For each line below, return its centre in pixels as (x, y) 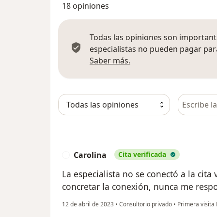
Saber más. (110, 60)
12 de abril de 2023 (88, 204)
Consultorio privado (146, 204)
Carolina (90, 155)
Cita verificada (142, 154)
